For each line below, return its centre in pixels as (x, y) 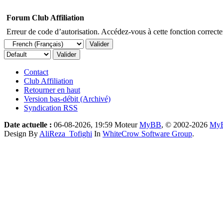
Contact (36, 72)
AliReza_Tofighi (66, 133)
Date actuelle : (28, 124)
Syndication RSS (51, 108)
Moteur (127, 124)
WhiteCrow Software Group (147, 133)
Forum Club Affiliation (45, 17)
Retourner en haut (52, 90)
